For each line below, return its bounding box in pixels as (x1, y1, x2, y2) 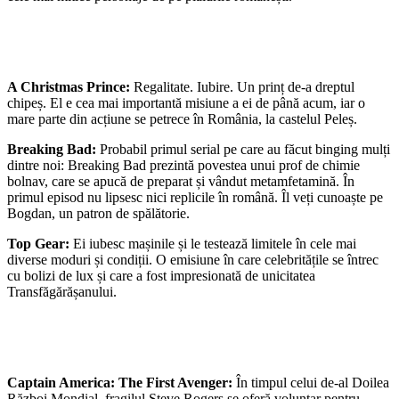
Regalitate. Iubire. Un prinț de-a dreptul (134, 78, 354, 94)
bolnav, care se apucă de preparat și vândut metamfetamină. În (7, 173, 354, 189)
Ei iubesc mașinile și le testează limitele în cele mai (73, 235, 356, 251)
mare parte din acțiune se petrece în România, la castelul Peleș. (7, 110, 357, 126)
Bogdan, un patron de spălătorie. (7, 205, 190, 221)
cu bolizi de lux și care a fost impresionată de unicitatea (7, 267, 315, 283)
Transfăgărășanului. (7, 283, 117, 299)
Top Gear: (7, 235, 73, 251)
